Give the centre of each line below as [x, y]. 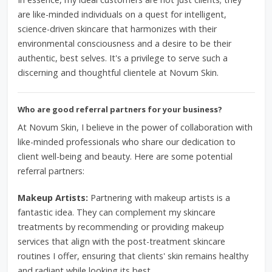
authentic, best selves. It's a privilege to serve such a [122, 58]
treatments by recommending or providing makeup [121, 227]
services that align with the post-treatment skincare [121, 241]
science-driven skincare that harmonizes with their [117, 29]
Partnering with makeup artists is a [159, 198]
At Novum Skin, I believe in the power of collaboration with [135, 127]
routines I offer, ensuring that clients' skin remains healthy [133, 256]
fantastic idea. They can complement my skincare [116, 212]
